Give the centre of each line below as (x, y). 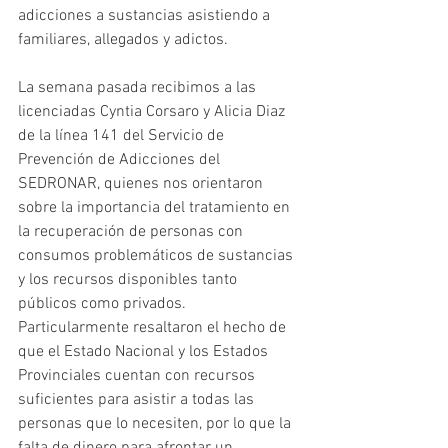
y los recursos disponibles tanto (129, 280)
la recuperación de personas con (132, 232)
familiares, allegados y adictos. (123, 40)
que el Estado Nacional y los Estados (145, 352)
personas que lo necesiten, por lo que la (156, 424)
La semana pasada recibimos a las (139, 88)
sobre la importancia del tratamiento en (156, 208)
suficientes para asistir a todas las (138, 400)
